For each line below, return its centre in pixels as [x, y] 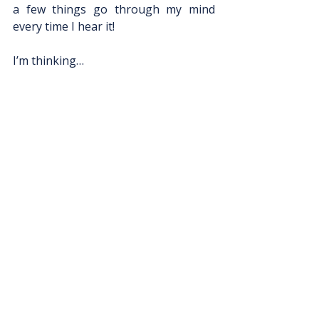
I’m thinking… [48, 61]
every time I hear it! [65, 26]
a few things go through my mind [114, 9]
